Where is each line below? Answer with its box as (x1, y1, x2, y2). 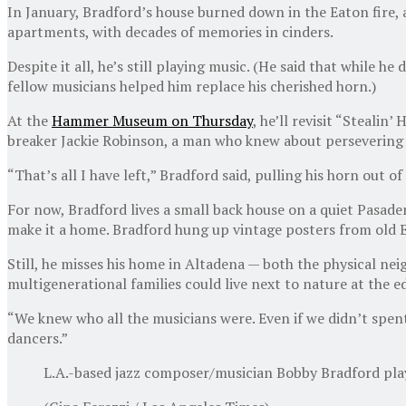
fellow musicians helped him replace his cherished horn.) (7, 75, 376, 96)
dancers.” (7, 327, 68, 348)
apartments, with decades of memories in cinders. (7, 21, 333, 42)
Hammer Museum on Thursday (52, 110, 253, 130)
